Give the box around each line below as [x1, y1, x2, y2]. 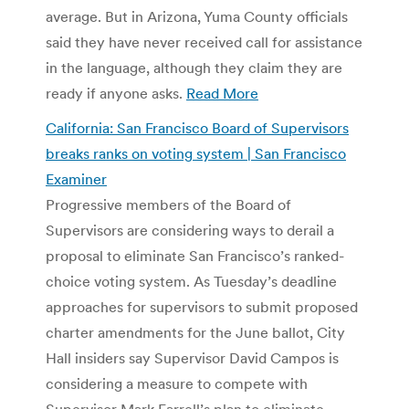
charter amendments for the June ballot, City [46, 322, 345, 341]
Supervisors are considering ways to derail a [46, 220, 334, 239]
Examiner [46, 169, 107, 188]
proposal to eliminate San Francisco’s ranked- [46, 246, 344, 265]
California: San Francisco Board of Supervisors [46, 118, 349, 137]
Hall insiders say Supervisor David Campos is [46, 348, 339, 367]
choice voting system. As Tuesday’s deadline [46, 271, 337, 290]
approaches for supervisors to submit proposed [46, 297, 358, 316]
